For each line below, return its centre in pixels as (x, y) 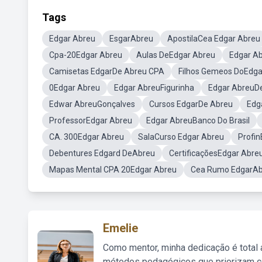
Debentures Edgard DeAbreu (102, 153)
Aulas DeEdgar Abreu (176, 55)
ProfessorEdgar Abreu (91, 120)
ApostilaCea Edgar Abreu (214, 39)
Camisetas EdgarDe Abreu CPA (107, 71)
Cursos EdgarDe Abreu (191, 104)
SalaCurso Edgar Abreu (181, 137)
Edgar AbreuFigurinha (154, 88)
